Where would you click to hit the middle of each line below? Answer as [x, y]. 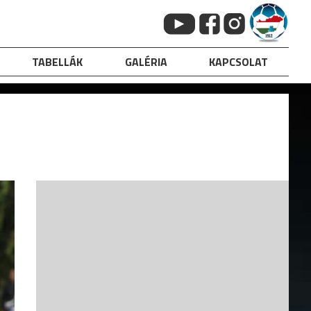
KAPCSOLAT [238, 62]
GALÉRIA [146, 62]
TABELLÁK [58, 62]
